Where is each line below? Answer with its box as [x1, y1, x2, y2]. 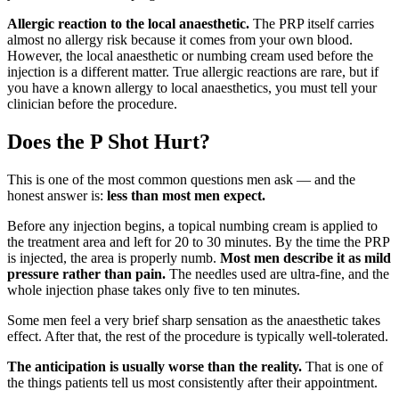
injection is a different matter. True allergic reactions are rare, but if [7, 64, 379, 80]
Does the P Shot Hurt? [7, 130, 210, 154]
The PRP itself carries [249, 16, 374, 32]
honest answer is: [7, 188, 107, 204]
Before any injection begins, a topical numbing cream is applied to [7, 218, 378, 234]
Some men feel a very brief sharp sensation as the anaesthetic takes [7, 313, 380, 329]
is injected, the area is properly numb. [7, 250, 220, 266]
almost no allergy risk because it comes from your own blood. [7, 32, 353, 48]
